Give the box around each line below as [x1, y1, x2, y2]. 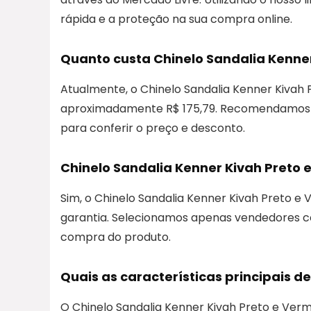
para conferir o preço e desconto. [60, 119, 245, 136]
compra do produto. [60, 228, 171, 245]
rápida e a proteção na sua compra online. [60, 10, 292, 27]
